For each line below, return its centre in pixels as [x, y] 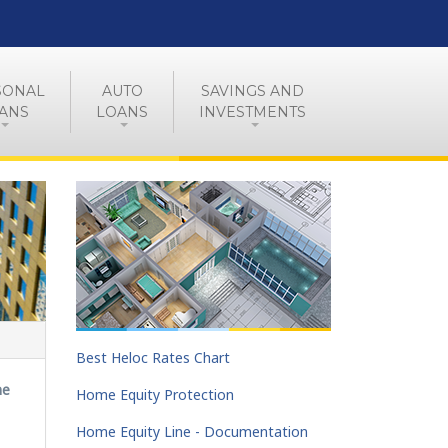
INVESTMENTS [252, 111]
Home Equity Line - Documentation [192, 431]
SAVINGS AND [252, 90]
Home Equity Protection [155, 394]
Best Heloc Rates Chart [153, 357]
